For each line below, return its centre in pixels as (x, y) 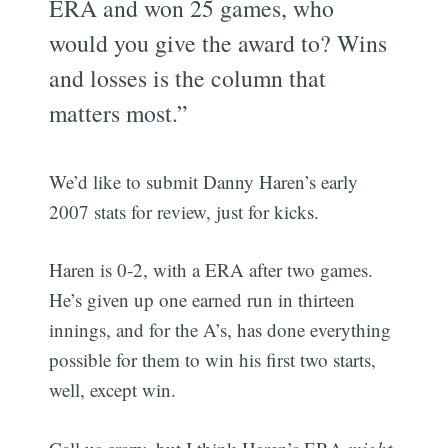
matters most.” (119, 112)
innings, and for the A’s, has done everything (220, 330)
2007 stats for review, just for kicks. (184, 211)
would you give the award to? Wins (218, 42)
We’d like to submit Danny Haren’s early (204, 181)
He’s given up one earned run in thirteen (202, 300)
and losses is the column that (188, 77)
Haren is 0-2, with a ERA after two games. (211, 270)
